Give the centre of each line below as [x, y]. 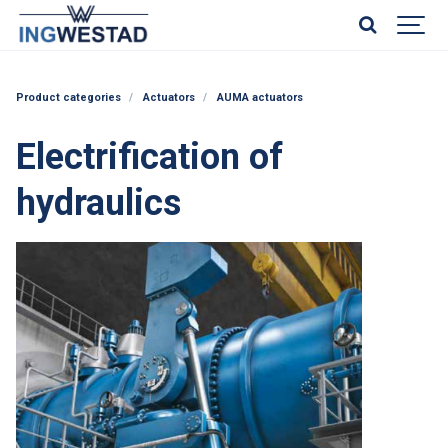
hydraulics [98, 202]
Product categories [68, 97]
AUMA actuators [260, 97]
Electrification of [149, 156]
